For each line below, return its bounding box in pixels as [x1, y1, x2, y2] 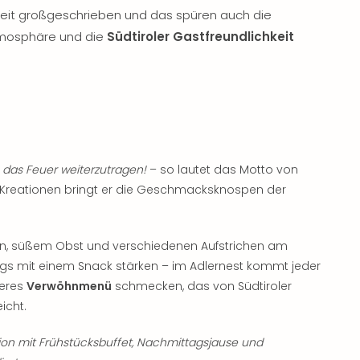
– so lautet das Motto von [146, 161, 298, 178]
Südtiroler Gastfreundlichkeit [107, 27, 294, 45]
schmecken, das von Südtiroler [112, 277, 292, 294]
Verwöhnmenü [27, 277, 112, 294]
